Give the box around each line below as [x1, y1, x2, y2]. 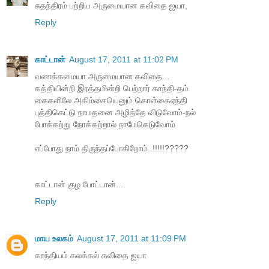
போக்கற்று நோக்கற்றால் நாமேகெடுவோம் [35, 119, 178, 130]
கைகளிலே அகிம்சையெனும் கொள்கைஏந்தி [35, 95, 190, 106]
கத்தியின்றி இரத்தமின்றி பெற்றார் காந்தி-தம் [35, 83, 191, 94]
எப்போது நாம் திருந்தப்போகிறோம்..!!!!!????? [35, 144, 189, 154]
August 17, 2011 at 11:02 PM [69, 55, 178, 65]
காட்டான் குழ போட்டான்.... [35, 180, 125, 190]
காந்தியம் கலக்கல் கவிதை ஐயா [35, 250, 147, 261]
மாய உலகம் [35, 234, 73, 244]
